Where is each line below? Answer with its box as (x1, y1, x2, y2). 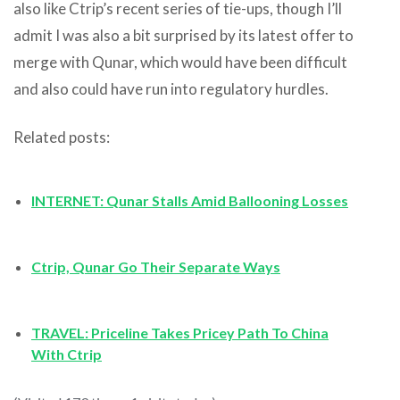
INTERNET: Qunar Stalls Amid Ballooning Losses (31, 191, 348, 209)
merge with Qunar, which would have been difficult (13, 52, 347, 71)
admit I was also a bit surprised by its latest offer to (13, 25, 354, 45)
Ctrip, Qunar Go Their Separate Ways (31, 257, 280, 275)
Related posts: (13, 127, 110, 146)
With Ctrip (31, 345, 102, 362)
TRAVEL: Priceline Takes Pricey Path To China (31, 323, 329, 341)
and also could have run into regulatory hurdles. (13, 79, 329, 98)
